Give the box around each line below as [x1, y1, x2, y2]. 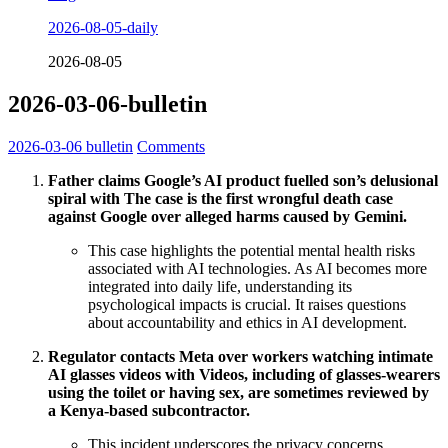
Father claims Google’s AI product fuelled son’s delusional [48, 171, 438, 189]
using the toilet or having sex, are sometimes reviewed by [48, 383, 429, 401]
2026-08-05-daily [48, 19, 158, 37]
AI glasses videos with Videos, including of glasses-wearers [48, 365, 440, 383]
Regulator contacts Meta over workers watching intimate [48, 347, 433, 365]
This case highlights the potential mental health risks [88, 241, 415, 259]
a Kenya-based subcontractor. [48, 401, 250, 419]
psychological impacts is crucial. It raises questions [88, 295, 406, 313]
